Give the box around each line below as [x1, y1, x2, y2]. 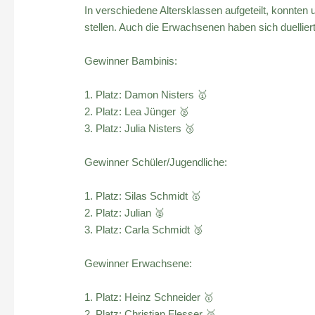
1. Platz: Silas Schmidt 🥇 [84, 189, 202, 202]
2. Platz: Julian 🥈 [84, 206, 165, 219]
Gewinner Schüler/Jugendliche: [84, 155, 228, 168]
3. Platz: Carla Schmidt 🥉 [84, 223, 204, 236]
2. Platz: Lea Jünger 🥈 [84, 105, 190, 117]
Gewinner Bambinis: [84, 54, 178, 67]
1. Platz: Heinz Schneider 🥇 [84, 290, 214, 303]
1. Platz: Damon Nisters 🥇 [84, 88, 208, 101]
